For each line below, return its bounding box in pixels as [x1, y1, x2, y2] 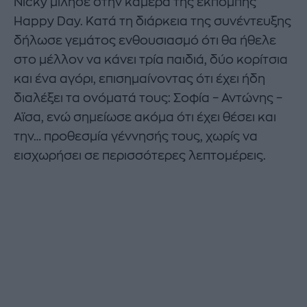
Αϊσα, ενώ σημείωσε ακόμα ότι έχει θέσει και [14, 111, 276, 124]
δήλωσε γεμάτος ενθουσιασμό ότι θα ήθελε [14, 34, 276, 47]
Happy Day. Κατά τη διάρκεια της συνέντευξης [14, 15, 291, 28]
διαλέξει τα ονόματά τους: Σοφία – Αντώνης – [14, 92, 282, 105]
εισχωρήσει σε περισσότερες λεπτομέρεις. [14, 149, 266, 162]
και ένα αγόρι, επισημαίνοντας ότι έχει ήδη [14, 73, 265, 86]
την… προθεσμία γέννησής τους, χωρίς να [14, 130, 258, 143]
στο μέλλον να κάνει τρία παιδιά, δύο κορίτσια [14, 53, 288, 66]
